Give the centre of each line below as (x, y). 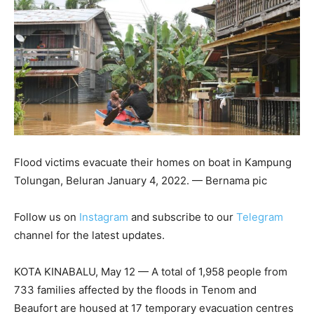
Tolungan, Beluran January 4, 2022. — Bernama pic (141, 180)
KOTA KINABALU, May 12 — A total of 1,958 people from (151, 271)
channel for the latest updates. (89, 235)
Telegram (260, 217)
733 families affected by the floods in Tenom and (135, 289)
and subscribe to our (182, 217)
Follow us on (47, 217)
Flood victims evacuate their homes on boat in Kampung (153, 162)
